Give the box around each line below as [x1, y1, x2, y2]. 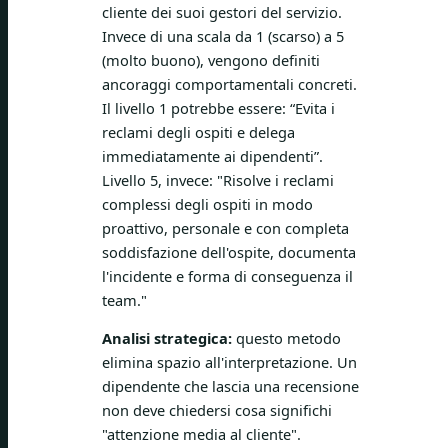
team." [102, 289, 147, 310]
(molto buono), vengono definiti [102, 49, 320, 70]
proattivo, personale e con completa [102, 217, 349, 238]
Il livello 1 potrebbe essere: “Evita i [102, 97, 335, 118]
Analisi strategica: [102, 328, 232, 349]
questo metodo [232, 328, 341, 349]
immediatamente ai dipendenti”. [102, 145, 323, 166]
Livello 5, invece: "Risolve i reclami [102, 169, 334, 190]
